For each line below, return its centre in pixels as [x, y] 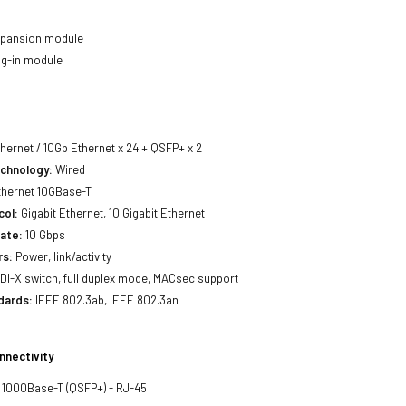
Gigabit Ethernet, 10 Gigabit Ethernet [112, 213]
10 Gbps [44, 235]
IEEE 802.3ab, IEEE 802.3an [106, 300]
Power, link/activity [63, 256]
